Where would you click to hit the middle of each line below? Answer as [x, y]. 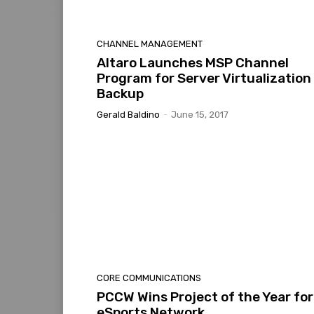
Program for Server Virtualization [204, 78]
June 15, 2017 [200, 114]
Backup [120, 93]
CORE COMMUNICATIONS [149, 278]
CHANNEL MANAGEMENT [150, 43]
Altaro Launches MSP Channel [193, 62]
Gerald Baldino [128, 114]
